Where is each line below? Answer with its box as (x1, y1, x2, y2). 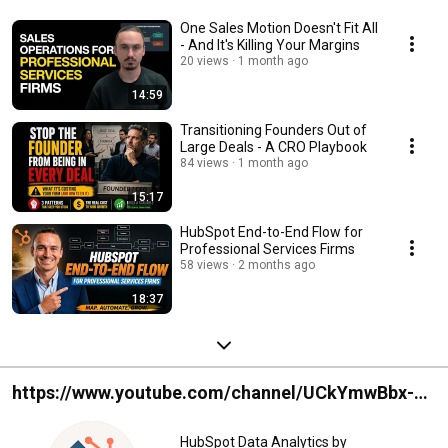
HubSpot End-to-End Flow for (180, 224, 363, 241)
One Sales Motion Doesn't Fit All (180, 20, 378, 37)
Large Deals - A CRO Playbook (257, 139, 367, 156)
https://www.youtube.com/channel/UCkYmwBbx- (12, 382, 414, 404)
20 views (180, 54, 229, 69)
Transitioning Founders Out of (180, 122, 367, 139)
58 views (180, 258, 229, 273)
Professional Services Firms (180, 241, 355, 258)
